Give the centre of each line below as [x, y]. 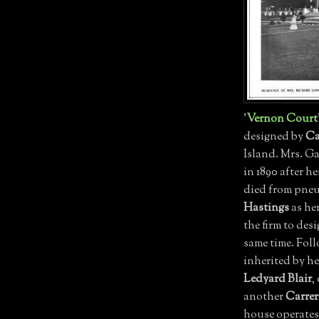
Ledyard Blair [278, 279]
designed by [274, 137]
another [265, 297]
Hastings [266, 208]
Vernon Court [282, 119]
